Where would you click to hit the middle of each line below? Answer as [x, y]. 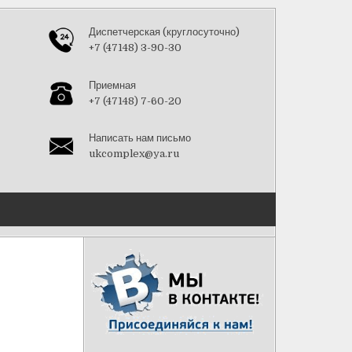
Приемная [112, 85]
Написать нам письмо [140, 138]
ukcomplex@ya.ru [134, 154]
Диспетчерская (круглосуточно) [164, 32]
